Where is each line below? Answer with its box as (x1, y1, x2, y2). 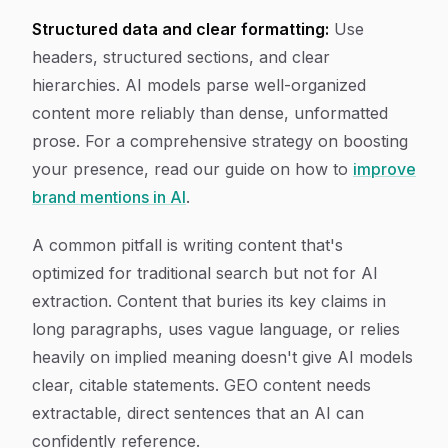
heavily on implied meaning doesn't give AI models (32, 347, 413, 367)
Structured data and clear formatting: (32, 19, 329, 39)
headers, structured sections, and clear (32, 47, 330, 67)
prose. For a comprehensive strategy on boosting (32, 131, 408, 151)
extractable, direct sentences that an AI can (32, 403, 364, 423)
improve (353, 159, 416, 179)
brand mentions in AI (32, 187, 186, 207)
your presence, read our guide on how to (32, 159, 353, 179)
